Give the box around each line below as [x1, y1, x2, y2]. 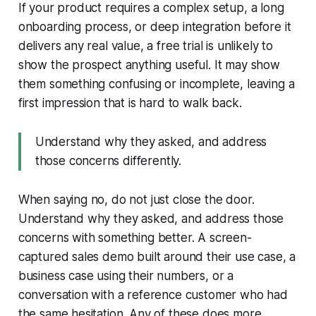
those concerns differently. [35, 153, 182, 168]
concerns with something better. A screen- [18, 230, 252, 245]
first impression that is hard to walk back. [18, 95, 242, 110]
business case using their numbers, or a [18, 268, 234, 283]
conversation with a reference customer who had [18, 287, 288, 302]
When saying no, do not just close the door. [18, 192, 255, 207]
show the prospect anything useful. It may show [18, 57, 280, 72]
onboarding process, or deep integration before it [18, 19, 291, 34]
